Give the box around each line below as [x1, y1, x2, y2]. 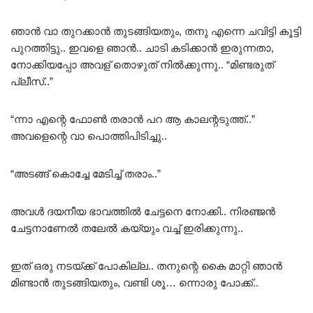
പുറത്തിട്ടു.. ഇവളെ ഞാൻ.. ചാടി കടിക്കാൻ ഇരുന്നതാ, [10, 41, 274, 54]
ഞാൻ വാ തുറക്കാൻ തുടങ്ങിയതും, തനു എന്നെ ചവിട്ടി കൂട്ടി [10, 24, 301, 37]
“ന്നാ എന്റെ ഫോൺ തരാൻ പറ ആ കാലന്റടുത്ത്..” [10, 112, 255, 125]
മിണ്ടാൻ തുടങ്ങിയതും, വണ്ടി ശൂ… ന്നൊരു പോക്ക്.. [10, 276, 259, 289]
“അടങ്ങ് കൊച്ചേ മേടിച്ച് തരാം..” [10, 167, 161, 180]
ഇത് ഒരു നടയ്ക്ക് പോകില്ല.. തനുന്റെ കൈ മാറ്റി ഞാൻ [10, 259, 282, 272]
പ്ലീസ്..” [10, 75, 53, 87]
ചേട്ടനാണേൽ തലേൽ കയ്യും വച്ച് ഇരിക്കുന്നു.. [10, 221, 243, 234]
